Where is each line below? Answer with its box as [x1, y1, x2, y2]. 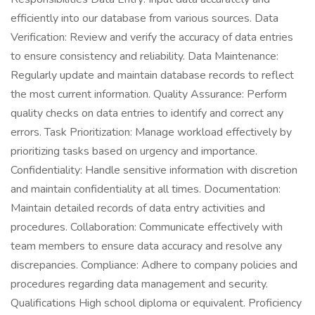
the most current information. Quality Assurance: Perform [11, 86, 287, 102]
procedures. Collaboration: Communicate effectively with [11, 219, 283, 235]
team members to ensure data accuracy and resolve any [11, 238, 282, 254]
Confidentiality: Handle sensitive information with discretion [11, 162, 297, 178]
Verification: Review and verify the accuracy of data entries [11, 30, 293, 45]
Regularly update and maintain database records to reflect [11, 67, 294, 83]
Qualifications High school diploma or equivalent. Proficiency [11, 295, 302, 311]
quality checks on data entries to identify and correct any [11, 105, 283, 121]
